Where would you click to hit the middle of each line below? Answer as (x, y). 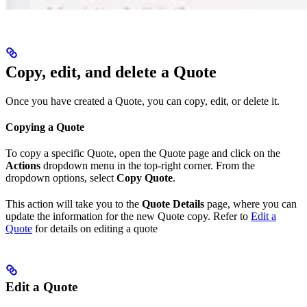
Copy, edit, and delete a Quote (111, 72)
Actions (23, 165)
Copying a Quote (45, 127)
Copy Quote (145, 177)
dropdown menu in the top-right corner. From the (148, 165)
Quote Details (173, 204)
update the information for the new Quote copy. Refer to (128, 216)
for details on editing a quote (95, 228)
